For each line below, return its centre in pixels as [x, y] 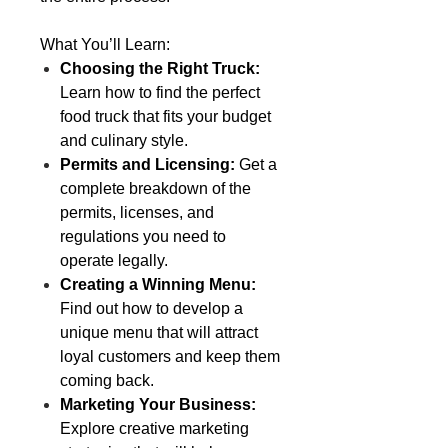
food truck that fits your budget [165, 116]
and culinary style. [124, 140]
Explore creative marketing [154, 428]
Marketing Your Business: [158, 404]
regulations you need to [143, 236]
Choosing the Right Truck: [160, 68]
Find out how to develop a [151, 308]
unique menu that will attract [159, 332]
